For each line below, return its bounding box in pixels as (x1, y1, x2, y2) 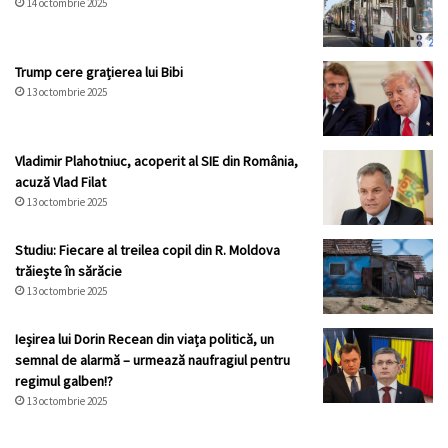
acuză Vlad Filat (15, 173, 106, 192)
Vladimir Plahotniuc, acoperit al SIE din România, (15, 152, 298, 171)
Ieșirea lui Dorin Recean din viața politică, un (15, 330, 274, 349)
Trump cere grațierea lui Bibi (15, 63, 183, 82)
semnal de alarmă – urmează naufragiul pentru (15, 351, 290, 370)
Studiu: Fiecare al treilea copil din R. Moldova (15, 241, 280, 260)
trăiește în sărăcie (15, 262, 122, 281)
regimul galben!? (15, 372, 113, 391)
